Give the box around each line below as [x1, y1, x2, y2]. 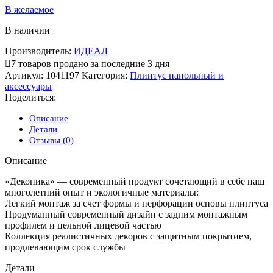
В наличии [5, 25, 50, 36]
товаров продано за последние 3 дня [18, 58, 169, 69]
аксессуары [5, 81, 52, 92]
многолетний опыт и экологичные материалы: [5, 187, 199, 198]
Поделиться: [5, 92, 56, 103]
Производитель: [5, 46, 71, 57]
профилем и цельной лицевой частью [5, 220, 161, 231]
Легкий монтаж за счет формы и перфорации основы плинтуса [5, 198, 268, 209]
